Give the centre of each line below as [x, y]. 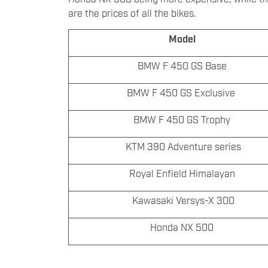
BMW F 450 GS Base [183, 66]
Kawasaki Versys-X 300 [183, 200]
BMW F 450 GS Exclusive [183, 92]
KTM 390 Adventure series [183, 146]
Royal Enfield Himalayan [183, 173]
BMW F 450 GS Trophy [183, 119]
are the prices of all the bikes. [132, 13]
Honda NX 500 [183, 227]
